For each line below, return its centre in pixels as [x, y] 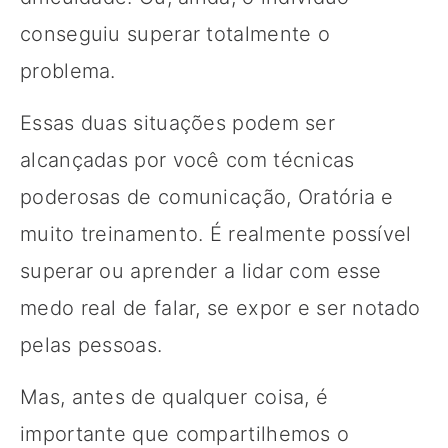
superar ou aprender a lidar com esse [201, 270]
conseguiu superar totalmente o [175, 33]
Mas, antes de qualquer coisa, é [174, 396]
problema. [68, 70]
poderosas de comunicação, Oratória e [207, 196]
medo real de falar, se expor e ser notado [220, 307]
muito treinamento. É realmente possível [216, 233]
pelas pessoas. [91, 344]
